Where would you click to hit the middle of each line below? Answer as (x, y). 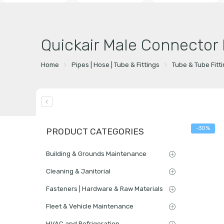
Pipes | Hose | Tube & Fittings (115, 64)
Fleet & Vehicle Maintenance (90, 206)
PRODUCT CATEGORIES (95, 131)
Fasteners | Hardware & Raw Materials (104, 188)
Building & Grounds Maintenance (96, 153)
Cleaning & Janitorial (78, 171)
